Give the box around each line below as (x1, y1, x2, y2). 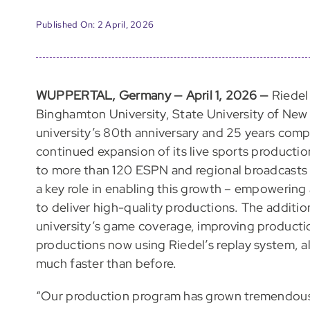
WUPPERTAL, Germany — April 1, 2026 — (35, 87, 272, 104)
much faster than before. (35, 255, 177, 272)
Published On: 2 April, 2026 (35, 18, 154, 30)
